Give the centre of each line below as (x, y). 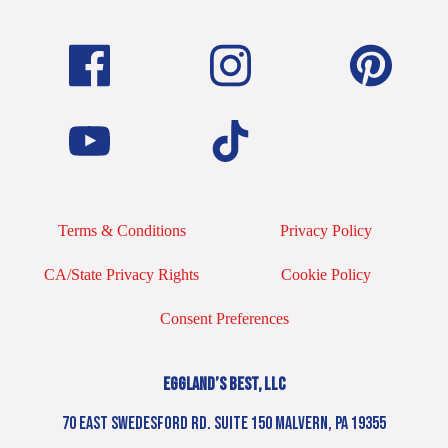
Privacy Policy (326, 231)
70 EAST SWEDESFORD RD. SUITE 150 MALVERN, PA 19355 (224, 424)
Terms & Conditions (121, 231)
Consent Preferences (224, 318)
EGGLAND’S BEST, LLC (224, 385)
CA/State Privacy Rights (122, 275)
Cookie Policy (326, 275)
